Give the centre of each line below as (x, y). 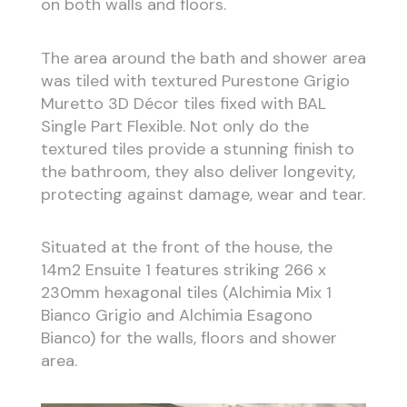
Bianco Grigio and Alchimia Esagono (176, 316)
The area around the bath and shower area (203, 58)
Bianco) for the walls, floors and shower (189, 338)
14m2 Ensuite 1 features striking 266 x (183, 270)
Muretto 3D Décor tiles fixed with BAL (183, 103)
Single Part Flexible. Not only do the (174, 126)
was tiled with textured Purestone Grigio (195, 80)
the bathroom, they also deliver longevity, (198, 171)
